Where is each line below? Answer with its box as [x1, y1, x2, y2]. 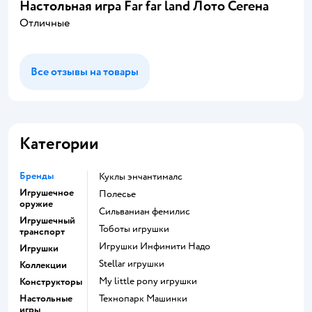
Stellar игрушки [104, 257, 164, 270]
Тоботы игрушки [103, 222, 169, 235]
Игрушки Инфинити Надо [107, 240, 210, 252]
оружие [19, 197, 53, 210]
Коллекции [19, 258, 67, 271]
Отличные [19, 15, 70, 30]
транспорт [19, 225, 65, 237]
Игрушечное [19, 186, 74, 198]
